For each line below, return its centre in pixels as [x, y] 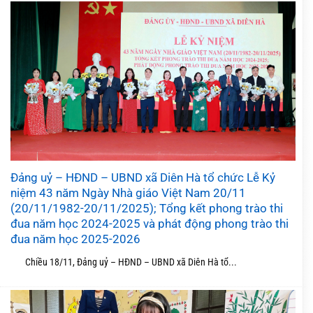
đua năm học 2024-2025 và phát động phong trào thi [150, 224]
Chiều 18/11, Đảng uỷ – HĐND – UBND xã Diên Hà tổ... [124, 262]
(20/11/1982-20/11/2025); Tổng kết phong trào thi [147, 209]
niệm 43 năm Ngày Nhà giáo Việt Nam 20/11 [128, 193]
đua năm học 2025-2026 [75, 239]
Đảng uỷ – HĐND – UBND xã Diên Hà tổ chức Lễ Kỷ [143, 178]
